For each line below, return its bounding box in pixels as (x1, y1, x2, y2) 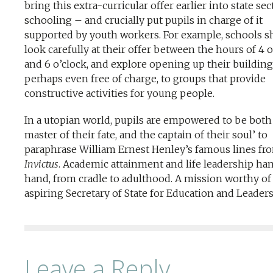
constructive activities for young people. (24, 87, 214, 99)
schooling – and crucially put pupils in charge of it (24, 14, 263, 26)
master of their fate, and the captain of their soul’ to (24, 129, 268, 141)
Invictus (24, 158, 58, 170)
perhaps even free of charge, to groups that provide (24, 73, 266, 85)
